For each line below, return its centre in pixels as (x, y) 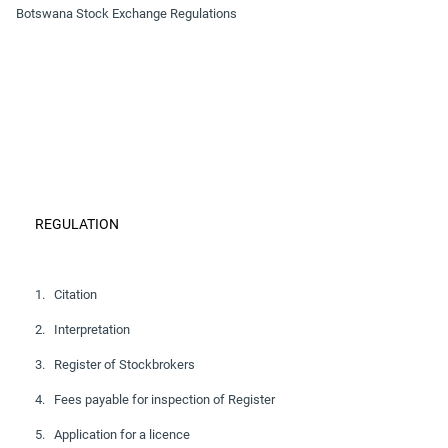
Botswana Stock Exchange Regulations (126, 14)
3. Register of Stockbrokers (115, 365)
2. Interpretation (82, 330)
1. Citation (66, 295)
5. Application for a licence (112, 435)
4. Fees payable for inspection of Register (155, 400)
